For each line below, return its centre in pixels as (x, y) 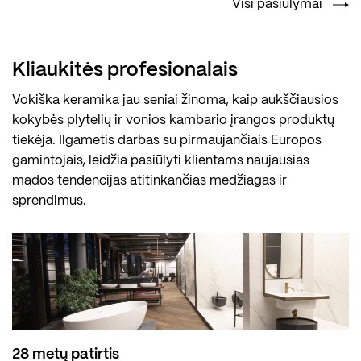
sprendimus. (49, 201)
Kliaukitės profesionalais (125, 70)
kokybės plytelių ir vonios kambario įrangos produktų (173, 120)
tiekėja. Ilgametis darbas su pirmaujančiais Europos (167, 140)
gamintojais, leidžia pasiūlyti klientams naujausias (161, 160)
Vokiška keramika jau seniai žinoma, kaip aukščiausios (175, 100)
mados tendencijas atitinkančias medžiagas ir (149, 180)
